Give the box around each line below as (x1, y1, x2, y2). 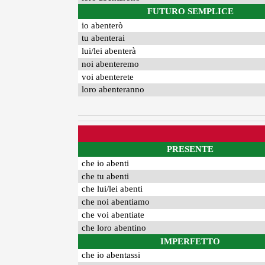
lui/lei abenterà (82, 46, 137, 56)
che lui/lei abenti (82, 184, 143, 194)
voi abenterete (82, 72, 134, 82)
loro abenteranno (82, 85, 145, 95)
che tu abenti (82, 171, 130, 181)
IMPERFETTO (160, 237, 221, 247)
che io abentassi (82, 250, 141, 260)
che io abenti (82, 158, 130, 168)
